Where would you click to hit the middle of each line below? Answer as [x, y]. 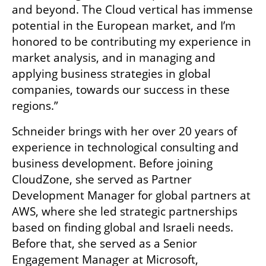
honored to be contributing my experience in [132, 42]
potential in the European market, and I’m [124, 26]
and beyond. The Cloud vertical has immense [132, 10]
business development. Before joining [112, 164]
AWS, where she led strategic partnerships [125, 212]
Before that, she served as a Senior [104, 244]
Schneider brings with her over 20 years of [124, 132]
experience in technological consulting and [125, 148]
